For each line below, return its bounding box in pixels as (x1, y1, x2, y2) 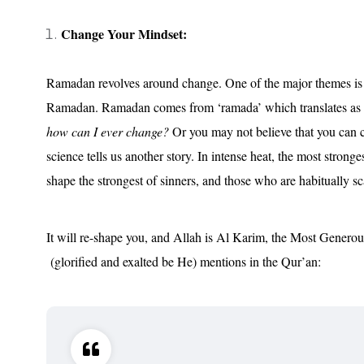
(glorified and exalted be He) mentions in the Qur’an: (46, 252, 321, 270)
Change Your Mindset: (61, 24, 187, 43)
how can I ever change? (46, 122, 169, 140)
